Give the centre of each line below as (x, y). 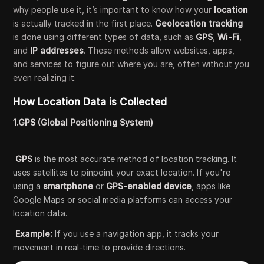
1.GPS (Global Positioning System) (83, 122)
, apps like (211, 186)
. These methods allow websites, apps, (159, 50)
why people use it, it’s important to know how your (114, 10)
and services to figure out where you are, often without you (131, 64)
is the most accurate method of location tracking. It (135, 159)
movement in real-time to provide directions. (100, 247)
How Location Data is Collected (90, 102)
